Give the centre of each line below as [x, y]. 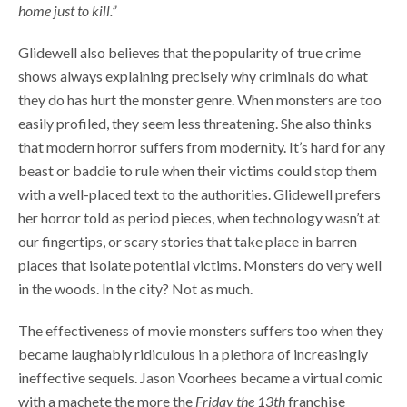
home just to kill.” [67, 11]
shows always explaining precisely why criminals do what [193, 76]
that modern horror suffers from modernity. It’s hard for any [202, 147]
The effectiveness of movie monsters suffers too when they [201, 331]
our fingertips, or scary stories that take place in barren [188, 242]
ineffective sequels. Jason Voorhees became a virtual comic [201, 378]
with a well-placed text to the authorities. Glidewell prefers [199, 194]
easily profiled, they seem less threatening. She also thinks [195, 124]
